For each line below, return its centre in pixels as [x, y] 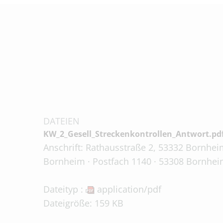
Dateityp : [64, 189]
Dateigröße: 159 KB [83, 203]
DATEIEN [61, 121]
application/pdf [128, 189]
